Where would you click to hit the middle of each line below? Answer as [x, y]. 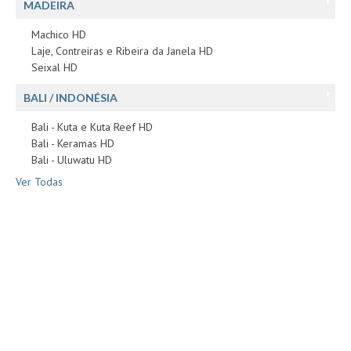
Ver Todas [39, 181]
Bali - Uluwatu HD [72, 159]
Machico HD [59, 34]
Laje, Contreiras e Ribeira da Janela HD [122, 51]
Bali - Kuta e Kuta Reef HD [92, 127]
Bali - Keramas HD [73, 143]
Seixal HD [54, 67]
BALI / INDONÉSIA [71, 97]
